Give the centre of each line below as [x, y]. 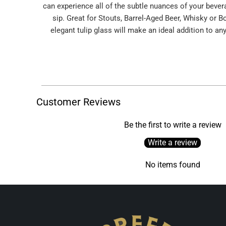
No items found [173, 165]
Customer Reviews [78, 102]
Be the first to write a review [173, 125]
